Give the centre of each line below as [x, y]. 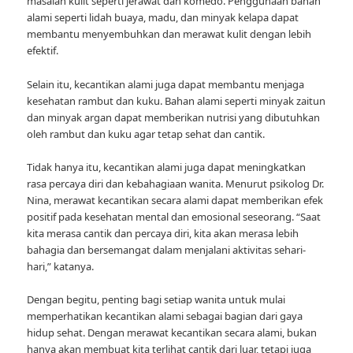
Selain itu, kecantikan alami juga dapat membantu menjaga [166, 84]
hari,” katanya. [61, 266]
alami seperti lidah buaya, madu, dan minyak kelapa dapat [163, 18]
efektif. [43, 51]
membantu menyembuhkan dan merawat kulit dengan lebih [169, 34]
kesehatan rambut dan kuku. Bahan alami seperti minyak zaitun [176, 100]
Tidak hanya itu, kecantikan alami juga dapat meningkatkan [167, 167]
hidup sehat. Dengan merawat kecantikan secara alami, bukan [172, 332]
